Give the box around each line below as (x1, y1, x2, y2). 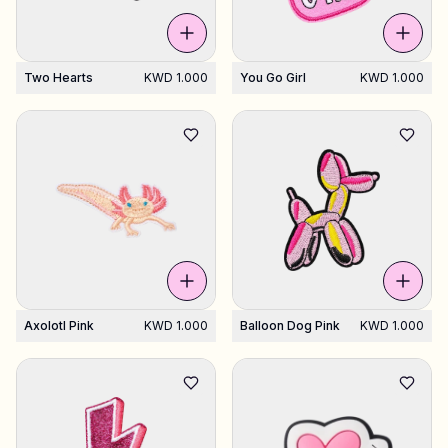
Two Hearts (24, 70, 93, 85)
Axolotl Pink (24, 318, 94, 333)
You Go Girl (240, 70, 306, 85)
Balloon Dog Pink (240, 318, 340, 333)
